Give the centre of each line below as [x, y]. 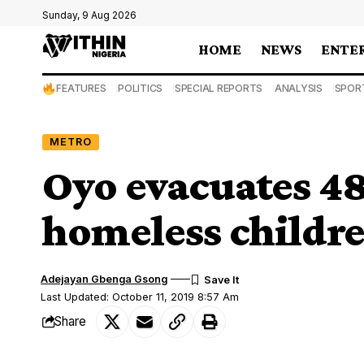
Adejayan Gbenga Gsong [104, 279]
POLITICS [141, 88]
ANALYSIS [298, 88]
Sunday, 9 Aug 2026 [89, 15]
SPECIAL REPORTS [219, 88]
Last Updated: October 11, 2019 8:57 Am [140, 297]
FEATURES [81, 88]
